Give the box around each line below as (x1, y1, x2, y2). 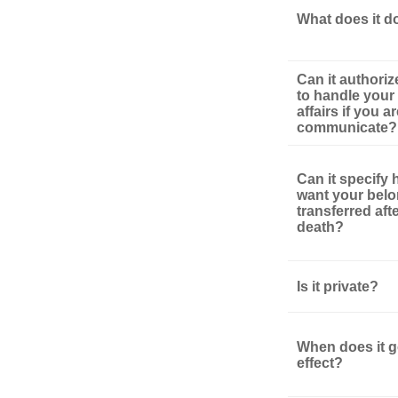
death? (297, 219, 344, 235)
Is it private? (297, 278, 378, 294)
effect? (297, 354, 343, 370)
